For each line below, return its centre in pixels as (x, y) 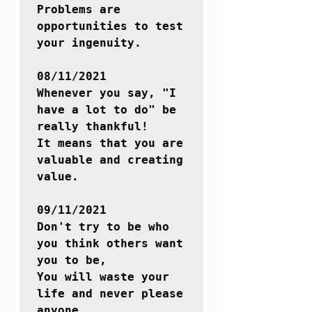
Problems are (79, 10)
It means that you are (110, 143)
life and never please (110, 294)
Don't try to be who (103, 227)
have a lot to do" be (107, 110)
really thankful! (93, 127)
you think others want (110, 244)
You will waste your (103, 277)
